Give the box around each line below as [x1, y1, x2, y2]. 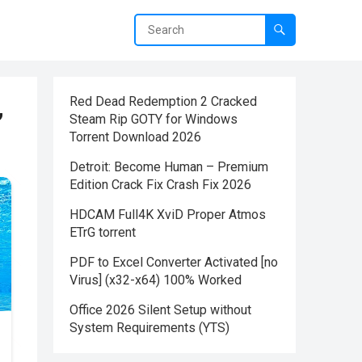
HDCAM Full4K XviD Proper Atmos [69, 207, 266, 222]
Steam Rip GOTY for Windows [69, 112, 238, 127]
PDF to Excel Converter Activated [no [69, 255, 278, 270]
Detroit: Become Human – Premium [69, 159, 268, 175]
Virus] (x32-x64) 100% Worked [69, 272, 242, 288]
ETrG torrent [69, 225, 136, 240]
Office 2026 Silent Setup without [69, 302, 251, 318]
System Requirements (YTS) [69, 320, 229, 335]
